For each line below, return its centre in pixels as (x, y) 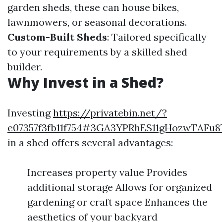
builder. (25, 67)
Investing (30, 113)
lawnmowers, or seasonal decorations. (97, 22)
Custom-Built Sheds (57, 37)
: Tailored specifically (157, 37)
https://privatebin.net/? (110, 113)
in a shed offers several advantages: (90, 142)
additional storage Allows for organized (120, 187)
